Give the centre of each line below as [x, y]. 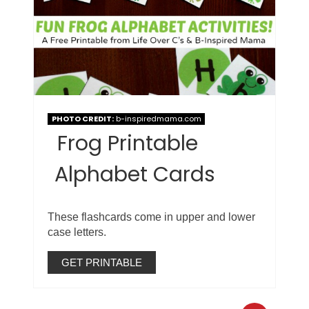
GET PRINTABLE [102, 263]
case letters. [77, 232]
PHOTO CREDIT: [82, 119]
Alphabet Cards [135, 175]
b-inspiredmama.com [157, 119]
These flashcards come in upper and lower [152, 217]
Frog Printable [128, 144]
